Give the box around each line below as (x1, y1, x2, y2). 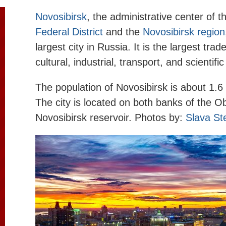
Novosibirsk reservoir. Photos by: (35, 112, 186, 123)
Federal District (35, 26, 103, 37)
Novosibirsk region (143, 26, 225, 37)
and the (103, 26, 143, 37)
